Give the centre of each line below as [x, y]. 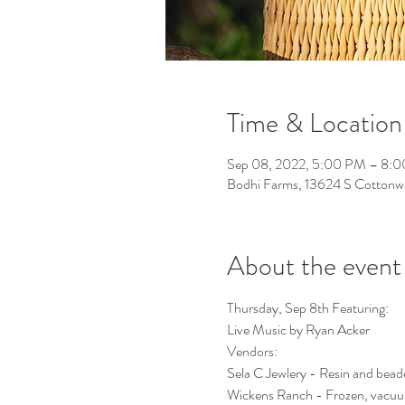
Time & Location [314, 123]
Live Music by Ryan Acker [298, 330]
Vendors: [252, 351]
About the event [314, 266]
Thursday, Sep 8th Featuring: [307, 308]
